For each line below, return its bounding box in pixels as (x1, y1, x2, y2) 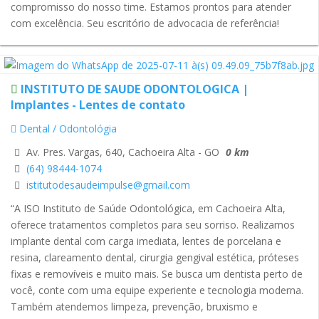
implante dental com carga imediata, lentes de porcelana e (11, 234, 281, 248)
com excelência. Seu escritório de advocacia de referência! (11, 16, 279, 30)
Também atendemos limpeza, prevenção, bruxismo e (11, 299, 258, 313)
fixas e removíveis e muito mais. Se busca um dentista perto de (11, 266, 303, 281)
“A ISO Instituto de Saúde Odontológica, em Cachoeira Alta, (11, 201, 286, 215)
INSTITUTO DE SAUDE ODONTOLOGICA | (21, 81, 249, 98)
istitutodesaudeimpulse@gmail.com (26, 178, 190, 192)
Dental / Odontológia (16, 122, 117, 136)
